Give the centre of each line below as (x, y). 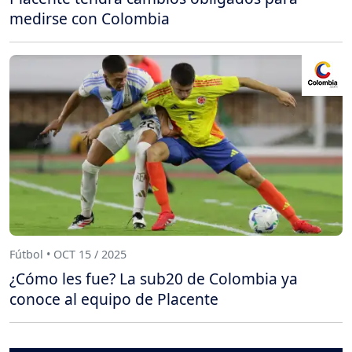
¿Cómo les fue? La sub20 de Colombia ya (154, 279)
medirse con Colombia (90, 19)
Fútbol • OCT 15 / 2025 (68, 254)
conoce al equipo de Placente (114, 299)
